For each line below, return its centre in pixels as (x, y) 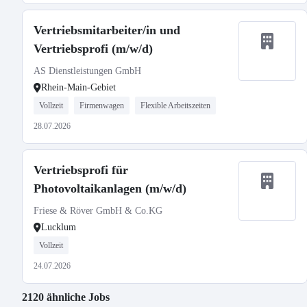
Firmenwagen (102, 106)
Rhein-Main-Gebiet (78, 87)
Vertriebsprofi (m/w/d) (93, 49)
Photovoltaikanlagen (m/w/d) (110, 188)
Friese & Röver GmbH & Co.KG (98, 211)
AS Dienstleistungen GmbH (87, 71)
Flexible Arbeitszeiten (175, 106)
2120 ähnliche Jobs (66, 297)
